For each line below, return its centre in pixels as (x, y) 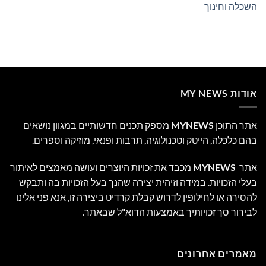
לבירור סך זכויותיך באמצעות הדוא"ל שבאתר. (170, 211)
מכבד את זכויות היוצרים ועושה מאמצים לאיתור (101, 167)
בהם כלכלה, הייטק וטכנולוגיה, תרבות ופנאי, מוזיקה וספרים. (145, 140)
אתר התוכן (235, 125)
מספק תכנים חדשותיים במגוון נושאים (97, 125)
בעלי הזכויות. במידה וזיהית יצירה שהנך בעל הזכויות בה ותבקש (138, 182)
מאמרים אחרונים (217, 253)
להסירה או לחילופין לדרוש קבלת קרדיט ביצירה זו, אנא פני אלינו (137, 197)
